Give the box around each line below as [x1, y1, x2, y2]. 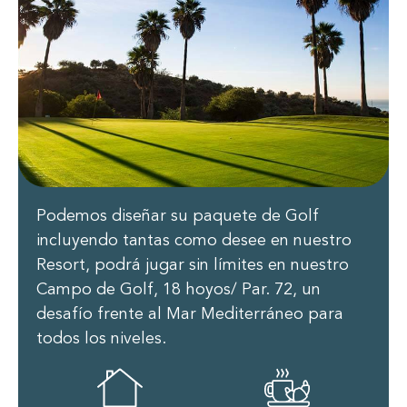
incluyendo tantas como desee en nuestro [36, 233, 352, 250]
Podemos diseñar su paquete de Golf [36, 208, 319, 225]
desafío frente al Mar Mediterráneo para [36, 306, 343, 323]
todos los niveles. [36, 331, 166, 348]
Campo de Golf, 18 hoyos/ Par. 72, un [36, 282, 321, 299]
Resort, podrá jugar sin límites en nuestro [36, 257, 349, 274]
